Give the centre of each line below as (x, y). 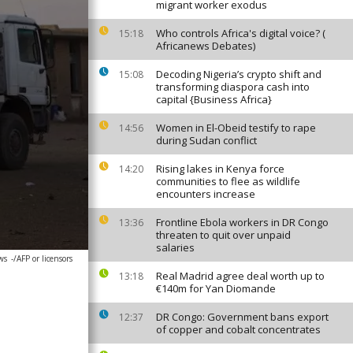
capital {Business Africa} (214, 99)
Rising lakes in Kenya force (220, 169)
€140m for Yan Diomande (216, 288)
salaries (175, 247)
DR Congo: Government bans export (242, 317)
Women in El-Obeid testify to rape (236, 128)
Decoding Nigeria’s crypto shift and (239, 74)
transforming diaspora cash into (233, 87)
